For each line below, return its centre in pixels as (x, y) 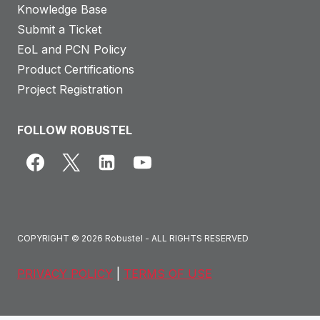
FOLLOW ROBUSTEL (75, 130)
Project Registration (70, 90)
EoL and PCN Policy (72, 50)
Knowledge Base (62, 9)
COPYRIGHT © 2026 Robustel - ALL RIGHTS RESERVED (133, 238)
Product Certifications (76, 70)
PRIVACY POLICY (65, 274)
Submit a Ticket (59, 29)
